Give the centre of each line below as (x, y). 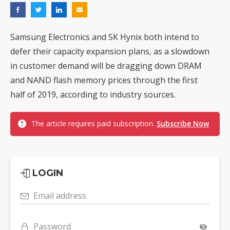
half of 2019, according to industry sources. (93, 95)
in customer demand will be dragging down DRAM (106, 66)
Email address (60, 196)
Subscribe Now (183, 124)
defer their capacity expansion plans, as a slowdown (110, 52)
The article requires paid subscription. (94, 124)
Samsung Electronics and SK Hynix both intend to (105, 37)
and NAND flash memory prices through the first (104, 80)
